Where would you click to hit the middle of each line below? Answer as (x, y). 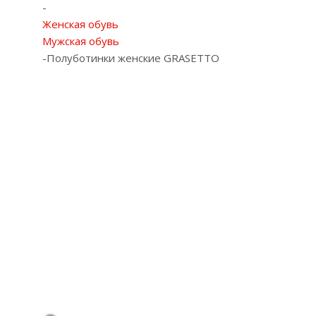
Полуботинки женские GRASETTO (133, 58)
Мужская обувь (81, 41)
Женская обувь (80, 24)
